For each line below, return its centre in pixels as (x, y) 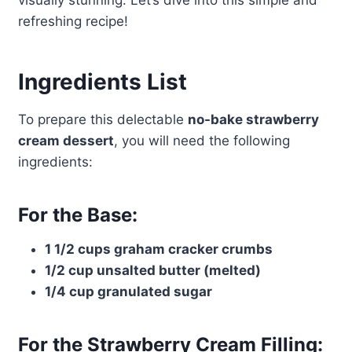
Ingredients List (102, 82)
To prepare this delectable (103, 120)
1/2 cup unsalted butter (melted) (152, 271)
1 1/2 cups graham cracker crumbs (158, 249)
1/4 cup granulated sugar (128, 292)
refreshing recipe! (73, 22)
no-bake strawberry (253, 120)
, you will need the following (202, 141)
